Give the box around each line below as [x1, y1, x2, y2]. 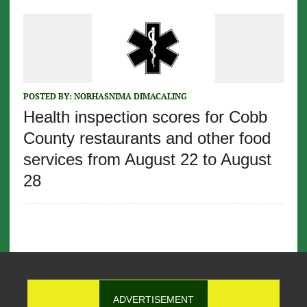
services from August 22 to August [23, 149, 271, 169]
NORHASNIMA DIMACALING [73, 90, 187, 101]
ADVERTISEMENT [113, 293, 194, 305]
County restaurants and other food [23, 128, 271, 147]
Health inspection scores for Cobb [23, 107, 267, 126]
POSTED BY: [23, 90, 74, 101]
